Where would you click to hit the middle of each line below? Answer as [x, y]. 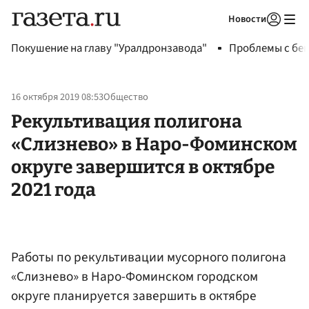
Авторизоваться [217, 37]
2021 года [53, 189]
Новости [247, 19]
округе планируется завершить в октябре [134, 296]
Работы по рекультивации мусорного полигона [149, 257]
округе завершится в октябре [143, 167]
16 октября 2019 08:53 [57, 97]
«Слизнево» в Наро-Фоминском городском [134, 276]
